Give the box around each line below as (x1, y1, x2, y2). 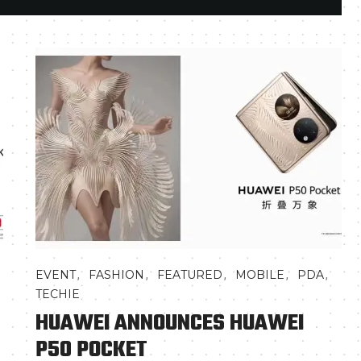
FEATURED (157, 268, 222, 282)
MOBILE (235, 268, 284, 282)
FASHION (89, 268, 144, 282)
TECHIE (35, 287, 80, 301)
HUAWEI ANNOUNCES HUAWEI (35, 306, 304, 341)
